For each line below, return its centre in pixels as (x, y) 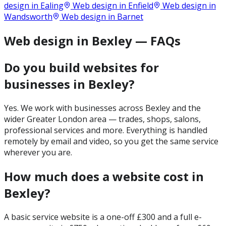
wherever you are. (38, 152)
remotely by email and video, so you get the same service (111, 141)
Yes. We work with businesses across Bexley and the (102, 108)
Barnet (130, 17)
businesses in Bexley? (69, 84)
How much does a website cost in (104, 176)
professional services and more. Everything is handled (106, 130)
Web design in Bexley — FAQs (92, 41)
